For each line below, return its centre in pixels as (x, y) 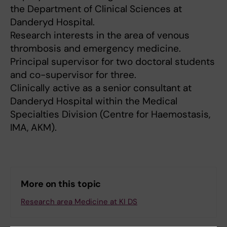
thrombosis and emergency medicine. (96, 49)
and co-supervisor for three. (73, 75)
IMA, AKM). (33, 128)
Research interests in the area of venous (100, 35)
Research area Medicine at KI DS (79, 202)
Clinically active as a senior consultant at (101, 88)
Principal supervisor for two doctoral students (112, 62)
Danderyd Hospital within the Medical (94, 101)
